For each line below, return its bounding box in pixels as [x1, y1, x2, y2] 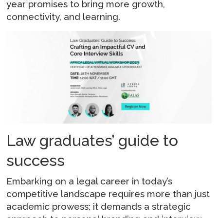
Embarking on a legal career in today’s [6, 176, 173, 187]
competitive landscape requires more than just [6, 188, 210, 200]
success [6, 151, 65, 170]
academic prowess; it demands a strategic [6, 201, 191, 212]
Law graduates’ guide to [6, 131, 179, 150]
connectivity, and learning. [6, 11, 121, 22]
